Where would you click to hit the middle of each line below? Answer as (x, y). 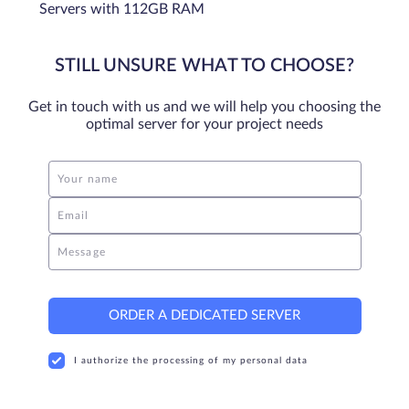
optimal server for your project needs (204, 124)
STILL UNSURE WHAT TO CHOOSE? (204, 65)
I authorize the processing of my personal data (190, 360)
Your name (88, 178)
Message (81, 252)
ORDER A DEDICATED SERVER (204, 315)
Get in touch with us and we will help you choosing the (204, 106)
